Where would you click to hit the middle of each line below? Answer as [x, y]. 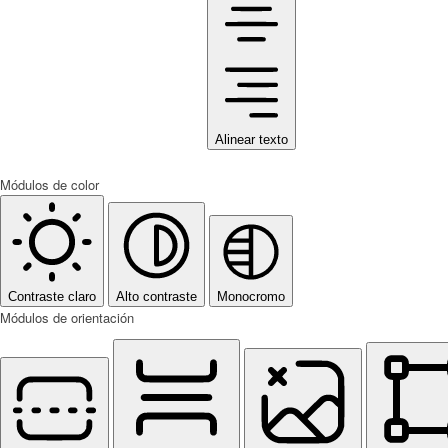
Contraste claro [52, 297]
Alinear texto [251, 140]
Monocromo [251, 297]
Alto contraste [156, 297]
